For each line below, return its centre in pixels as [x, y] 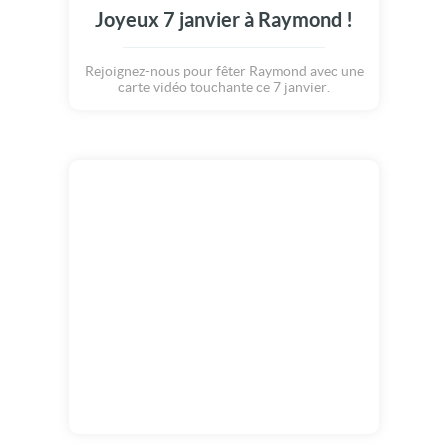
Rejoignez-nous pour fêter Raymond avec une [224, 71]
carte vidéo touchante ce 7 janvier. [224, 87]
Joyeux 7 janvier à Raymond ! [224, 19]
